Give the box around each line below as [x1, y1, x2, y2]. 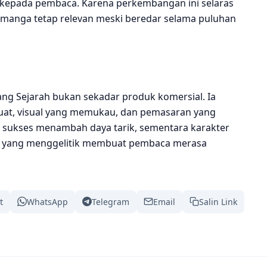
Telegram [92, 195, 129, 207]
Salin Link [199, 195, 237, 207]
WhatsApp [27, 195, 68, 207]
